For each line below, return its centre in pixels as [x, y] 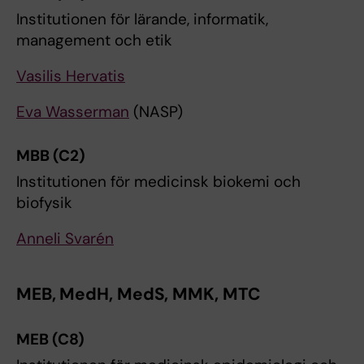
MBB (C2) [51, 155]
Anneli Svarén [65, 238]
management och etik [94, 40]
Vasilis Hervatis [71, 76]
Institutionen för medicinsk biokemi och [158, 181]
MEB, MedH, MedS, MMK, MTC [139, 294]
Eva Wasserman [73, 111]
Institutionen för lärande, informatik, [142, 19]
